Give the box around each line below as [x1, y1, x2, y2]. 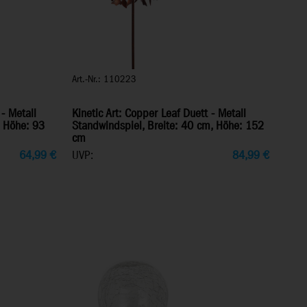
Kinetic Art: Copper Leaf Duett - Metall [71, 106, 246, 122]
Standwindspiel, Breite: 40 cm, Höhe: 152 [71, 119, 264, 134]
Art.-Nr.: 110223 [71, 73, 136, 86]
